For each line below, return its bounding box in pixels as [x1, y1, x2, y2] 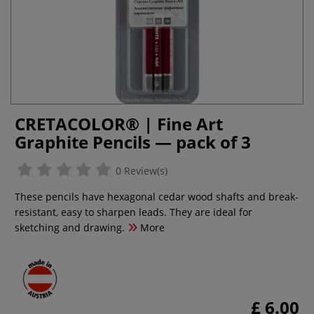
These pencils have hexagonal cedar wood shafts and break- [15, 190, 299, 203]
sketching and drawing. [15, 221, 125, 234]
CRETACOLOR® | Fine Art [15, 112, 223, 135]
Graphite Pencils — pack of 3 [15, 130, 251, 153]
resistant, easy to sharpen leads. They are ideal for [15, 205, 252, 219]
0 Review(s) [113, 164, 168, 177]
